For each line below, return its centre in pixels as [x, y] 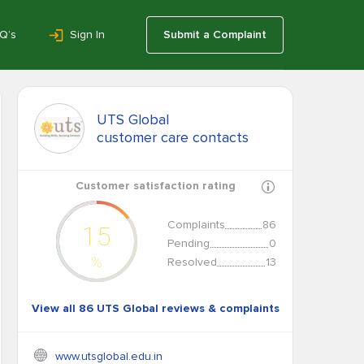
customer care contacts [173, 137]
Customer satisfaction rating [155, 186]
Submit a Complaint [215, 34]
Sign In [87, 34]
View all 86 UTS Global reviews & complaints [155, 308]
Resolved [192, 262]
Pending [188, 243]
